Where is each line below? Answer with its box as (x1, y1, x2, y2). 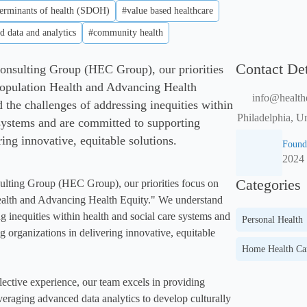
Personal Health (242, 214, 303, 225)
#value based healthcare (122, 5, 213, 16)
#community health (88, 27, 163, 38)
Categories (236, 175, 301, 193)
